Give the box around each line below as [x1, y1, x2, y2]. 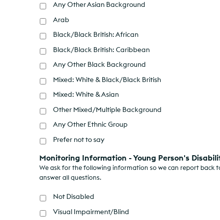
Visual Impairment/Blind [53, 207, 129, 216]
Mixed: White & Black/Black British [53, 75, 161, 84]
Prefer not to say [53, 135, 105, 144]
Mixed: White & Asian [53, 90, 119, 99]
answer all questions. [39, 173, 101, 181]
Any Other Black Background [53, 60, 146, 69]
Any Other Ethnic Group [53, 120, 128, 129]
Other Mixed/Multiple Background [53, 105, 162, 114]
